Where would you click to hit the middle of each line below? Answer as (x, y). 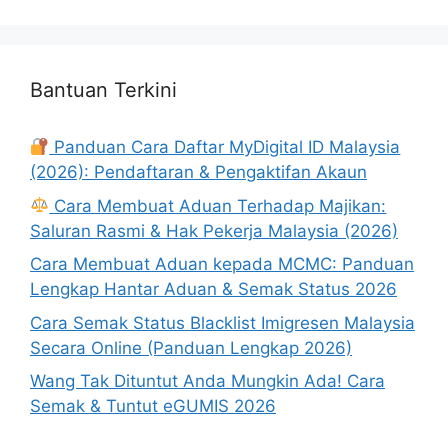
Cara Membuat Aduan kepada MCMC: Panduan (222, 264)
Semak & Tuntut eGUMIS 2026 (153, 406)
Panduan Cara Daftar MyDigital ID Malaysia (225, 147)
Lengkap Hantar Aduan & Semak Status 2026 (213, 289)
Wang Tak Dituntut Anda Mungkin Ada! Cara (207, 381)
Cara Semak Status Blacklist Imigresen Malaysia (222, 322)
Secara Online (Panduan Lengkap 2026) (191, 347)
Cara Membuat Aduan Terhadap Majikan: (218, 205)
